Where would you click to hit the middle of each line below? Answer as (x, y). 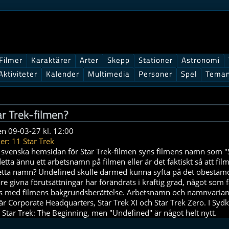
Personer (155, 74)
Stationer (156, 60)
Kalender (63, 74)
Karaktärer (51, 60)
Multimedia (109, 74)
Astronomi (201, 60)
